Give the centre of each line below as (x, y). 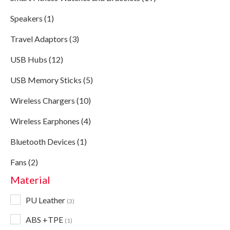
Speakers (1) (32, 18)
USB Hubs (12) (37, 59)
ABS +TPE (44, 219)
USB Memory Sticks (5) (52, 80)
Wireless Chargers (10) (51, 100)
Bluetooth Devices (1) (49, 141)
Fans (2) (24, 162)
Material (30, 180)
